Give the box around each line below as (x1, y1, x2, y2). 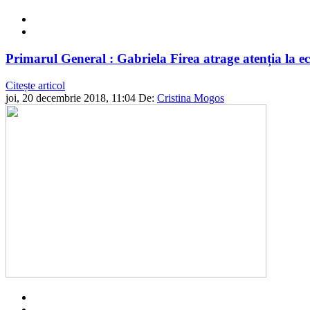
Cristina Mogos (157, 91, 224, 104)
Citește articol (6, 79, 65, 91)
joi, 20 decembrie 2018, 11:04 (6, 91, 136, 104)
